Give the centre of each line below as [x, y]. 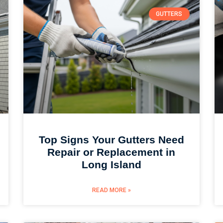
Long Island [111, 164]
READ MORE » [111, 190]
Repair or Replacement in [111, 152]
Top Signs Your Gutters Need [111, 139]
